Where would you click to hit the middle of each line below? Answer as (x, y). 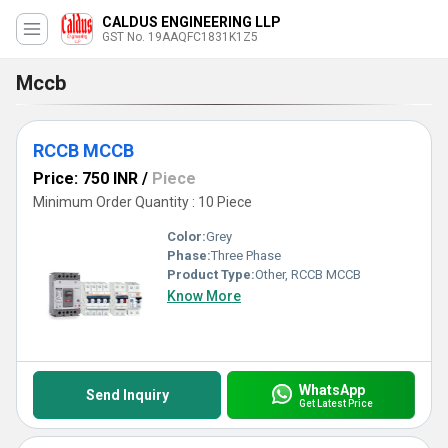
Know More (204, 296)
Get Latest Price (335, 403)
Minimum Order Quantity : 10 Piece (142, 202)
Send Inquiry (127, 395)
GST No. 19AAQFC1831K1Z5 (180, 37)
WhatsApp (331, 389)
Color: (186, 236)
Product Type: (211, 274)
